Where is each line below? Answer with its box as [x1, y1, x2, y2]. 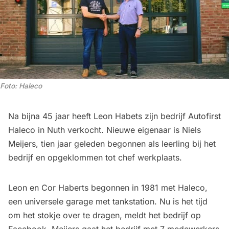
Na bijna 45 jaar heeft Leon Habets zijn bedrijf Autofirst [8, 110, 221, 121]
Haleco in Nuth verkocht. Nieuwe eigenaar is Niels [8, 124, 201, 135]
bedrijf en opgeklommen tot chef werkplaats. [8, 152, 182, 163]
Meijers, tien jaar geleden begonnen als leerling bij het [8, 138, 216, 149]
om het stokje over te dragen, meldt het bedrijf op [8, 210, 201, 220]
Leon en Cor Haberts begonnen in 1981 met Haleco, [8, 182, 208, 193]
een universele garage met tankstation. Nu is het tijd [8, 196, 208, 207]
